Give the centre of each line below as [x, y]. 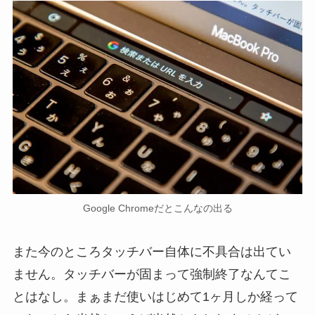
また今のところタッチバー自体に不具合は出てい [152, 252]
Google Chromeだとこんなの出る [157, 208]
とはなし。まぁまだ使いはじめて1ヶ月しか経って [155, 297]
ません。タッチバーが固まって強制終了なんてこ [152, 275]
